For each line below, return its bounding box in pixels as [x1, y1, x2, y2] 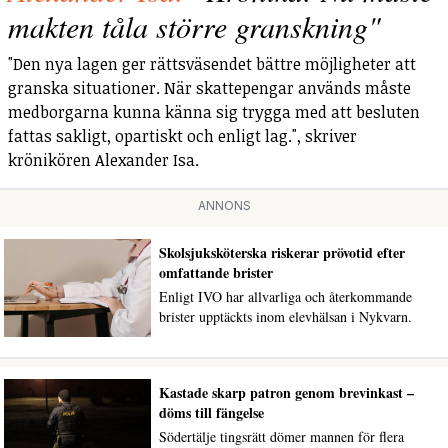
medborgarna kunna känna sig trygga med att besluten [8, 100, 420, 123]
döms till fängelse [158, 402, 264, 424]
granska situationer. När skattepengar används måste [8, 76, 411, 99]
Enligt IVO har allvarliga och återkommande [158, 286, 412, 306]
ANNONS [197, 197, 251, 213]
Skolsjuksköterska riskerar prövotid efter [158, 241, 405, 263]
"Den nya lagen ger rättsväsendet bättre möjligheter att [8, 52, 416, 75]
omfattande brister [158, 261, 273, 283]
